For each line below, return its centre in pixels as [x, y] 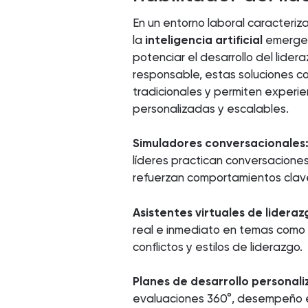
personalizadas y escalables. [211, 108]
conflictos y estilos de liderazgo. [218, 246]
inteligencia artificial [204, 40]
